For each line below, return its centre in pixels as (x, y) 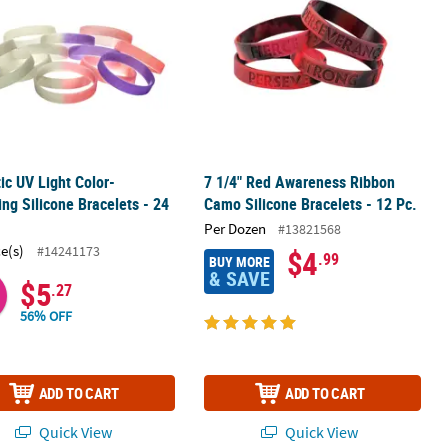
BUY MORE (239, 261)
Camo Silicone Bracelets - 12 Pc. (310, 204)
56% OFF (46, 315)
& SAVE (239, 278)
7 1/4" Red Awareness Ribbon (299, 182)
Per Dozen (234, 229)
